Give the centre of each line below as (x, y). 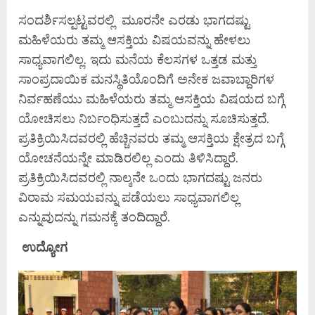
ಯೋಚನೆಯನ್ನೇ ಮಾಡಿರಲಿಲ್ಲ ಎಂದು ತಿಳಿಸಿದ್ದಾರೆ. (128, 158)
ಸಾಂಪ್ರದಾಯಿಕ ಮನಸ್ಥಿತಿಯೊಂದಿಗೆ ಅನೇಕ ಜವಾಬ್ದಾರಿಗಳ (146, 79)
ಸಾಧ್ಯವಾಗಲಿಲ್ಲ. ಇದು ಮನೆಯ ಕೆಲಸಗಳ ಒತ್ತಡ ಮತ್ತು (137, 59)
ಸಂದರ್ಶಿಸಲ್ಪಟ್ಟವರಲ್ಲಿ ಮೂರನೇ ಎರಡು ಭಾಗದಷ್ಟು (134, 20)
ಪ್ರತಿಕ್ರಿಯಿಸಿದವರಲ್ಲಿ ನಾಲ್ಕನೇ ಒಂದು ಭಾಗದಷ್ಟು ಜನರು (140, 178)
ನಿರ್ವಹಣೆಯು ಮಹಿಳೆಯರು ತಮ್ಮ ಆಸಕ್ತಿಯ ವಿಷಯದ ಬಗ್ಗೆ (152, 99)
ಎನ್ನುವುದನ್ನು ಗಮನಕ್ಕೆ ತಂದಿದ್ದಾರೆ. (94, 217)
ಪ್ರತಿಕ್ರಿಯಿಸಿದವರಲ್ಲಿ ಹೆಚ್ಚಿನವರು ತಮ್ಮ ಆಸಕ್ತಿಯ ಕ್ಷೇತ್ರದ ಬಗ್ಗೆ (151, 138)
